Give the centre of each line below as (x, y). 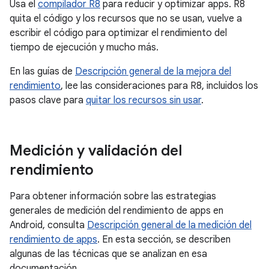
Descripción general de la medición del (169, 225)
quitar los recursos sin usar (144, 100)
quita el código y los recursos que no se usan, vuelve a (126, 19)
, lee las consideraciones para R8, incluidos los (159, 86)
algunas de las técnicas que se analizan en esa (108, 254)
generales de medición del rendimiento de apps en (116, 211)
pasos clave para (48, 100)
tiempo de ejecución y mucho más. (84, 47)
